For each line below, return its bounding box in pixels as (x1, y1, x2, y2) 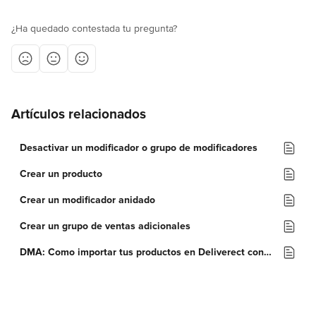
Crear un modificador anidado (20, 194, 155, 206)
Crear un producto (20, 168, 102, 180)
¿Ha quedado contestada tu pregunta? (11, 23, 177, 35)
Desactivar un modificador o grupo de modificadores (20, 142, 257, 154)
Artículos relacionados (11, 107, 146, 123)
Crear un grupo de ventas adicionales (20, 220, 190, 232)
